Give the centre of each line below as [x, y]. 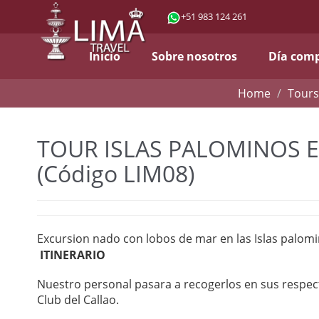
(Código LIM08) [116, 173]
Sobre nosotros [194, 56]
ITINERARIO [73, 255]
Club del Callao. [78, 300]
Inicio [105, 56]
